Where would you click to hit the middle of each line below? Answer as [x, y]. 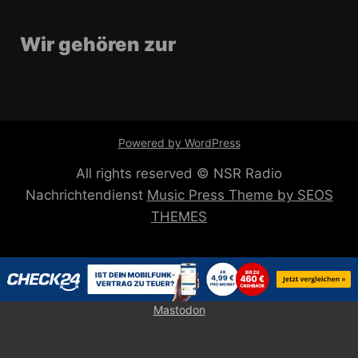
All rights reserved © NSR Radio [179, 173]
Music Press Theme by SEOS [240, 195]
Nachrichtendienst [86, 195]
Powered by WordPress [179, 142]
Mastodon [179, 309]
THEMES [179, 216]
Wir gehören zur [98, 44]
